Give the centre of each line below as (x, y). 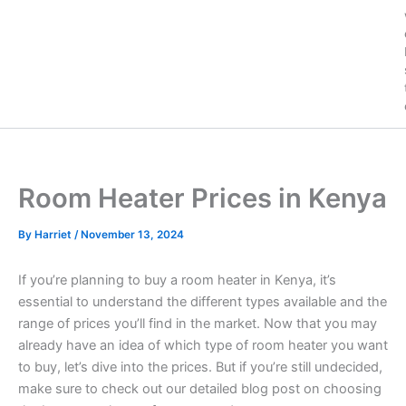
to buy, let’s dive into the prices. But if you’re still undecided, (200, 367)
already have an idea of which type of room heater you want (203, 345)
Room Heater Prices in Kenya (203, 198)
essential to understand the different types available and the (203, 301)
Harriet (54, 234)
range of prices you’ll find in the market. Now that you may (198, 323)
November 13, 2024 (132, 234)
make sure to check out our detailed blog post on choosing (200, 388)
